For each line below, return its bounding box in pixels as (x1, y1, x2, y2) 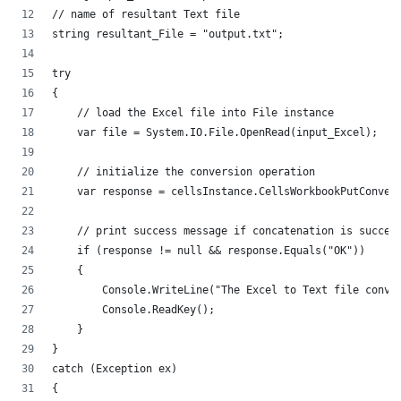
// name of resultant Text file (52, 7, 240, 21)
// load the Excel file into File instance (52, 106, 334, 119)
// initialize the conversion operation (52, 165, 315, 178)
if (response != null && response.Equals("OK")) (52, 243, 365, 257)
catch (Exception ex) (52, 362, 177, 375)
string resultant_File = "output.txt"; (52, 27, 284, 40)
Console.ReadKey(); (52, 303, 215, 316)
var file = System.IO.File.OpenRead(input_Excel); (52, 125, 378, 139)
